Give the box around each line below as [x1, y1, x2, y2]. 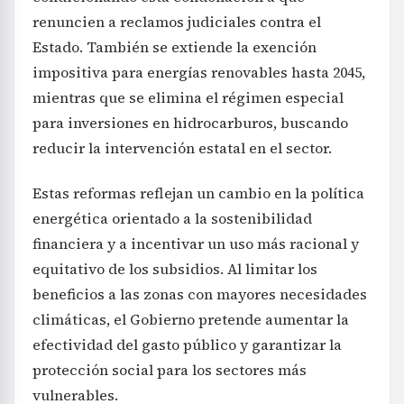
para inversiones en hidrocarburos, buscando [32, 113, 348, 133]
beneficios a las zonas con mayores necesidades [32, 284, 367, 304]
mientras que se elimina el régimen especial [32, 87, 344, 107]
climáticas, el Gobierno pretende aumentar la [32, 309, 349, 329]
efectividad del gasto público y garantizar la [32, 335, 342, 354]
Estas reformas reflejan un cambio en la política [32, 183, 364, 203]
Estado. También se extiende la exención [32, 37, 317, 57]
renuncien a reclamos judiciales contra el [32, 12, 321, 32]
